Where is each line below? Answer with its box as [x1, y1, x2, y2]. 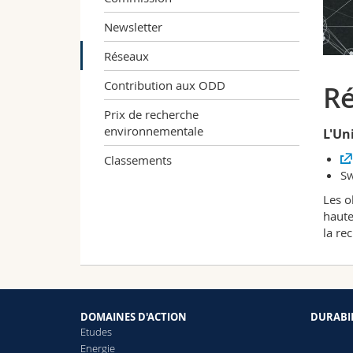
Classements [104, 151, 172, 168]
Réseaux [104, 47, 149, 64]
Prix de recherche [104, 106, 199, 122]
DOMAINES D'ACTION [80, 310, 187, 325]
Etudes [80, 325, 112, 340]
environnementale [104, 122, 203, 139]
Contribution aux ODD [104, 76, 225, 93]
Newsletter [104, 18, 162, 35]
